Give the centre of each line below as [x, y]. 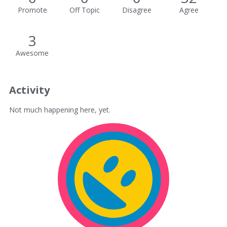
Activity [29, 90]
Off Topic [84, 10]
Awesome [32, 53]
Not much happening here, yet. [60, 110]
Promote [32, 10]
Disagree [137, 10]
